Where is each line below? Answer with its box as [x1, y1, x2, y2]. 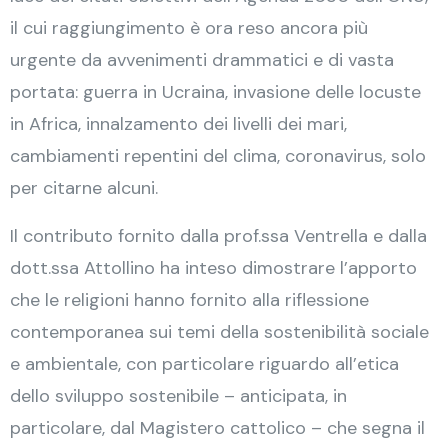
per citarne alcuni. [10, 176, 158, 200]
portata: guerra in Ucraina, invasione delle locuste [10, 80, 421, 104]
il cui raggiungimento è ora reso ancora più [10, 16, 368, 40]
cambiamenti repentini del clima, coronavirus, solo [10, 144, 426, 168]
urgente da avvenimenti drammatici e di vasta [10, 48, 394, 72]
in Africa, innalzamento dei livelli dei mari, [10, 112, 347, 136]
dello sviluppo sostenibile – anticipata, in [10, 384, 347, 408]
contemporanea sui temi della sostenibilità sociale [10, 320, 429, 344]
